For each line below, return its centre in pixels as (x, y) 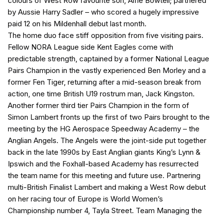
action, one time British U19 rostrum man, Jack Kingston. (101, 94)
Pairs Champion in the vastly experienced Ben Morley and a (107, 71)
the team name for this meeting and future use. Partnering (104, 176)
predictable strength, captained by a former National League (109, 59)
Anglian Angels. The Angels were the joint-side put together (107, 141)
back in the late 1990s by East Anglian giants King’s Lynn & (104, 152)
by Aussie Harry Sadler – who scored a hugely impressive (103, 12)
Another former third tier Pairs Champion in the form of (99, 106)
